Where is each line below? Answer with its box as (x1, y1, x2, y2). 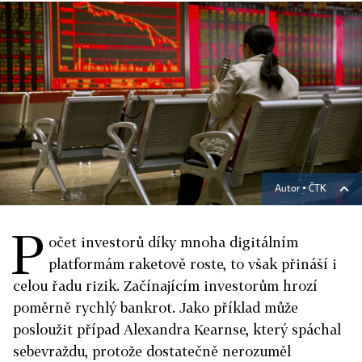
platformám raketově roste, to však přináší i (48, 255, 337, 272)
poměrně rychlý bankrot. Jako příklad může (13, 299, 298, 316)
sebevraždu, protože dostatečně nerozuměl (13, 343, 291, 360)
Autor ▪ (275, 184, 309, 194)
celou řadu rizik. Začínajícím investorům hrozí (13, 277, 318, 294)
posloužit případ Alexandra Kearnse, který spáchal (13, 321, 341, 338)
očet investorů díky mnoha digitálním (48, 234, 298, 250)
